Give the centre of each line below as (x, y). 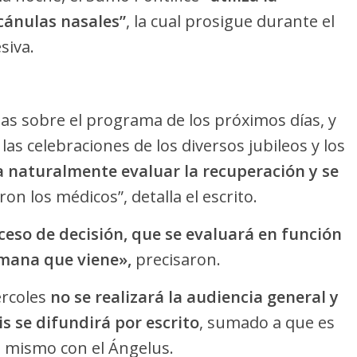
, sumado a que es (267, 323)
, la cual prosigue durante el (230, 22)
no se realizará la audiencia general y (194, 297)
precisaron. (178, 260)
